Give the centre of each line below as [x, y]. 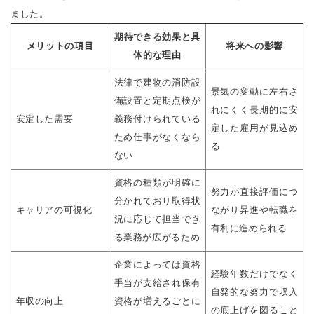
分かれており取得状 [157, 201]
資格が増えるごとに [157, 301]
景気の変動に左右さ [254, 92]
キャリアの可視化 [54, 210]
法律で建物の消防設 [157, 83]
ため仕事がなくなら [157, 137]
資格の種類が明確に [157, 183]
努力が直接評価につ [254, 192]
